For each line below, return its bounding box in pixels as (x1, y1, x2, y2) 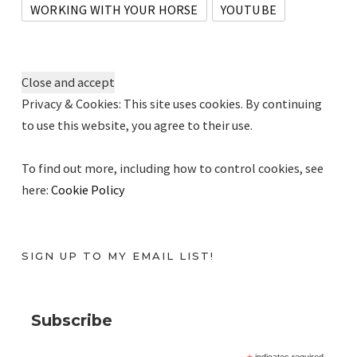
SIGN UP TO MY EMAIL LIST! (22, 249, 214, 262)
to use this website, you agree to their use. (22, 116, 253, 133)
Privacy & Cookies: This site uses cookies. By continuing (22, 95, 322, 112)
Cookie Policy (51, 181, 125, 198)
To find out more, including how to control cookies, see (22, 159, 324, 176)
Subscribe (30, 310, 112, 330)
